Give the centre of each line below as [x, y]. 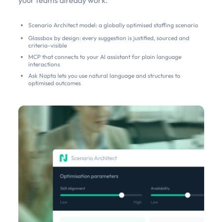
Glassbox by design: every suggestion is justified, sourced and [109, 38]
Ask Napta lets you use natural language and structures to [104, 75]
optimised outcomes [54, 83]
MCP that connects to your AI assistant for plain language [105, 56]
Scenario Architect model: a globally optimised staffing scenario [113, 25]
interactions [44, 64]
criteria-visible [47, 45]
